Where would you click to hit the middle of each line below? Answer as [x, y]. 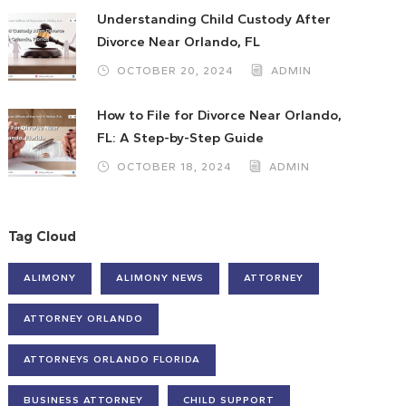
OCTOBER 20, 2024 [175, 71]
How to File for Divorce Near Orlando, [220, 115]
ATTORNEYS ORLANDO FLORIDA [112, 359]
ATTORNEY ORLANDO [84, 319]
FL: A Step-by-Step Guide [181, 138]
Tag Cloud [43, 236]
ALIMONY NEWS [160, 278]
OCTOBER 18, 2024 [174, 167]
